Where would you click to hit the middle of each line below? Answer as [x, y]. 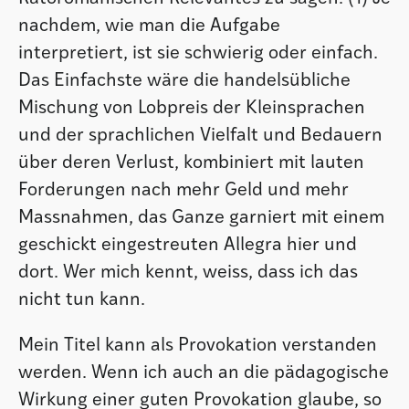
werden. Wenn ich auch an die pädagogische [204, 373]
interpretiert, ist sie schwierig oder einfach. [198, 54]
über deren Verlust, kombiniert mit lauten [191, 163]
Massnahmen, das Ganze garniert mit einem [201, 218]
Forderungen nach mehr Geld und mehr [184, 191]
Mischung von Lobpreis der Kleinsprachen [192, 109]
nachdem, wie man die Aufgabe [149, 26]
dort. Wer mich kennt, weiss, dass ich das [188, 273]
